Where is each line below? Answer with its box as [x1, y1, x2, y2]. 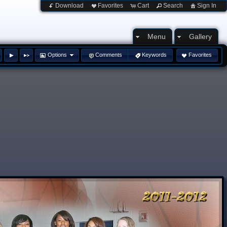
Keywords [142, 52, 167, 58]
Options [47, 52, 67, 58]
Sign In [197, 2, 216, 9]
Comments [95, 52, 122, 58]
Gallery [189, 32, 212, 41]
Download [55, 2, 84, 9]
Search [163, 2, 183, 9]
